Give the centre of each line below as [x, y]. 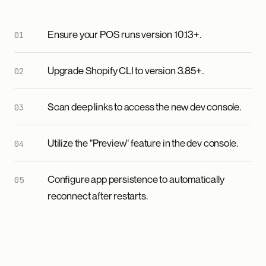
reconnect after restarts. [98, 196]
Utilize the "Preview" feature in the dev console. [143, 143]
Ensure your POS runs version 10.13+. [124, 34]
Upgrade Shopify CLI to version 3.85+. [126, 70]
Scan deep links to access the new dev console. [144, 107]
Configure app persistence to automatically [136, 179]
